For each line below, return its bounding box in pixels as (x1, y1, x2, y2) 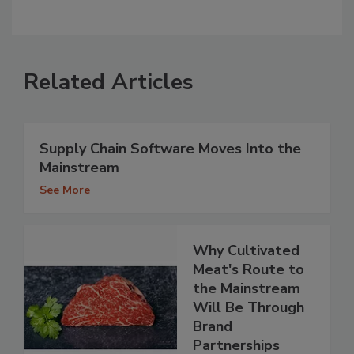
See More (40, 183, 90, 198)
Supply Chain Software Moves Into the (40, 139, 301, 159)
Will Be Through (193, 298, 304, 318)
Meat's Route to (193, 260, 304, 280)
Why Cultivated (193, 241, 299, 261)
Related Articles (24, 67, 194, 98)
